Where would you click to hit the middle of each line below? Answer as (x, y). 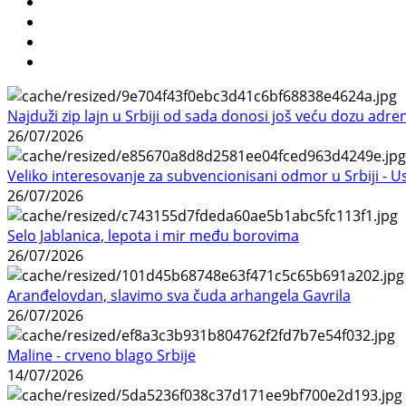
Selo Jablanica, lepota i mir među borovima (153, 236)
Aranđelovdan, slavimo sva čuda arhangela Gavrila (179, 296)
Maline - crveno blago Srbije (101, 356)
